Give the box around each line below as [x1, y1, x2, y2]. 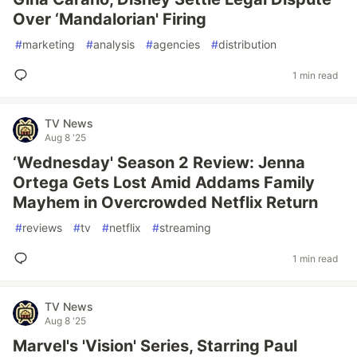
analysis [93, 37, 135, 51]
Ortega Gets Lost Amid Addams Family [13, 173, 315, 192]
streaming [159, 221, 211, 234]
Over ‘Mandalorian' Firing [13, 10, 206, 29]
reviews [22, 221, 62, 234]
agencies [153, 37, 200, 51]
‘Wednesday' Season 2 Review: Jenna [13, 153, 305, 172]
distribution [218, 37, 277, 51]
